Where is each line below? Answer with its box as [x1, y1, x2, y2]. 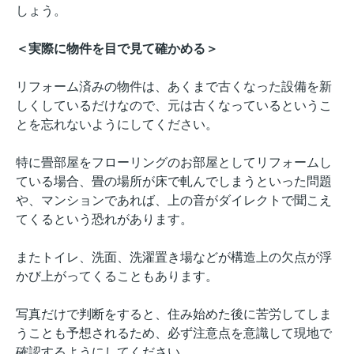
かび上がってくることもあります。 [16, 269, 218, 284]
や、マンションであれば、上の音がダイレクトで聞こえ [16, 194, 332, 208]
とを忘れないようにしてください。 [16, 118, 218, 132]
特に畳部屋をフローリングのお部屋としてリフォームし [16, 156, 332, 170]
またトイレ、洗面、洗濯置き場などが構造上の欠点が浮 [16, 250, 332, 265]
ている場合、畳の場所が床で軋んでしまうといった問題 [16, 175, 332, 189]
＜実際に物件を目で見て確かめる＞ [16, 42, 218, 56]
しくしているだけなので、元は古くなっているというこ [16, 99, 332, 113]
